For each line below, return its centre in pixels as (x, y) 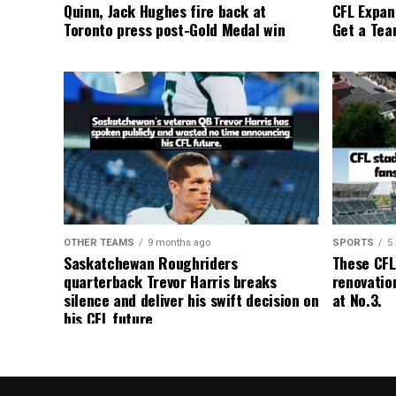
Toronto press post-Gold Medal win (175, 30)
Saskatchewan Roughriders (151, 263)
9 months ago (179, 243)
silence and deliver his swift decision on (191, 300)
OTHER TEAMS (99, 243)
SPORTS (353, 243)
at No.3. (357, 300)
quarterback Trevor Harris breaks (170, 282)
